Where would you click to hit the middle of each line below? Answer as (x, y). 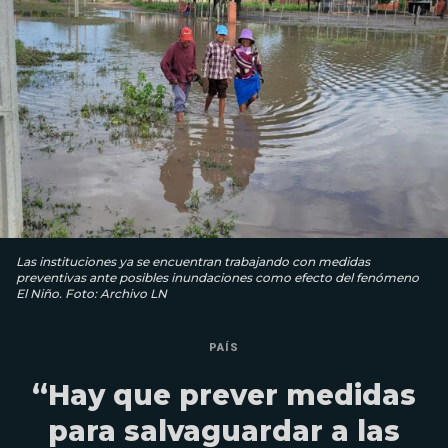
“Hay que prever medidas (224, 395)
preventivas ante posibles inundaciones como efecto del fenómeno (217, 278)
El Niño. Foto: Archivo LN (91, 294)
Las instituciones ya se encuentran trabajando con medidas (193, 262)
